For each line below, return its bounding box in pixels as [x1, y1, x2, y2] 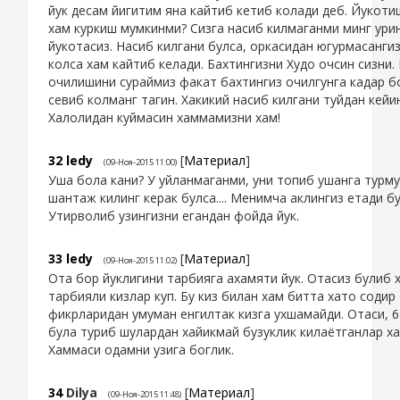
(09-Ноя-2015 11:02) [104, 254, 177, 267]
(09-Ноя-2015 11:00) [104, 156, 177, 169]
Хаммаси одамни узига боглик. [48, 341, 234, 359]
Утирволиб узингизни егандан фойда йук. [48, 207, 299, 225]
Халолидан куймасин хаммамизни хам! [48, 108, 280, 126]
